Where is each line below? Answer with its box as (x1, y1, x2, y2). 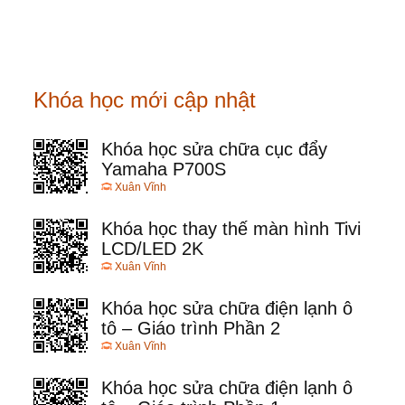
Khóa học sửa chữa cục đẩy (101, 139, 327, 160)
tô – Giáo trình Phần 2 (101, 318, 280, 339)
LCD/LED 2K (101, 239, 203, 259)
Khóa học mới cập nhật (33, 88, 256, 113)
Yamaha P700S (101, 159, 226, 180)
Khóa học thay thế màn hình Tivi (101, 219, 361, 240)
